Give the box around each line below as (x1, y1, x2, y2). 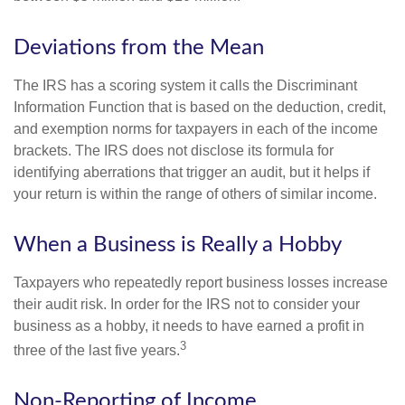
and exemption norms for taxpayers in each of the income (14, 120, 378, 137)
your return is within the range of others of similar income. (14, 185, 377, 202)
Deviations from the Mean (14, 36, 264, 59)
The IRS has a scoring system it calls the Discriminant (14, 77, 357, 93)
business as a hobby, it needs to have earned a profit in (14, 317, 364, 334)
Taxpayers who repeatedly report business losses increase (14, 274, 388, 290)
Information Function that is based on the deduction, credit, (14, 99, 386, 115)
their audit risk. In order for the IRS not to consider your (14, 296, 360, 312)
